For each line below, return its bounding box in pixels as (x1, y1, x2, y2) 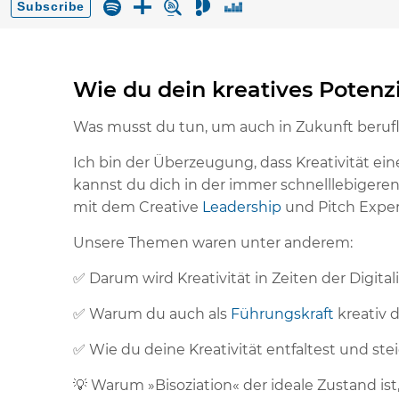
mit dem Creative (73, 199, 202, 216)
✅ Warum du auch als (73, 305, 231, 322)
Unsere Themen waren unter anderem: (73, 234, 353, 251)
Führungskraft (231, 305, 338, 322)
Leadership (202, 199, 285, 216)
